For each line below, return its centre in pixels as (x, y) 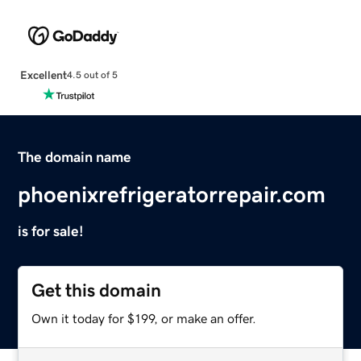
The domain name (75, 157)
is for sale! (51, 231)
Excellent (43, 75)
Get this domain (97, 290)
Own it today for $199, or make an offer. (144, 318)
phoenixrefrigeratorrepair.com (172, 194)
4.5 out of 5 (92, 75)
